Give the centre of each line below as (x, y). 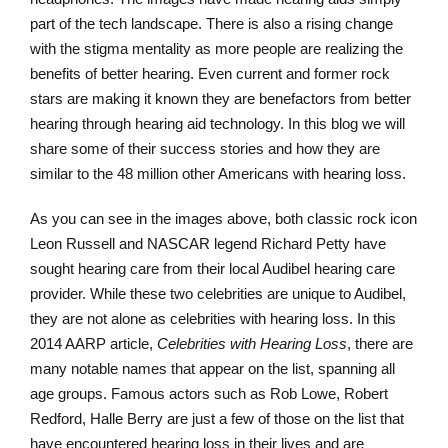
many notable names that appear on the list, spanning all (212, 369)
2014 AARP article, (93, 344)
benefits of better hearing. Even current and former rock (210, 74)
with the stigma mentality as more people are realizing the (216, 49)
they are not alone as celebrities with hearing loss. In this (213, 319)
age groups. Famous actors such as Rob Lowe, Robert (209, 394)
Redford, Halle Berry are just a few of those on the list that (217, 419)
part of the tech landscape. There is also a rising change (211, 24)
